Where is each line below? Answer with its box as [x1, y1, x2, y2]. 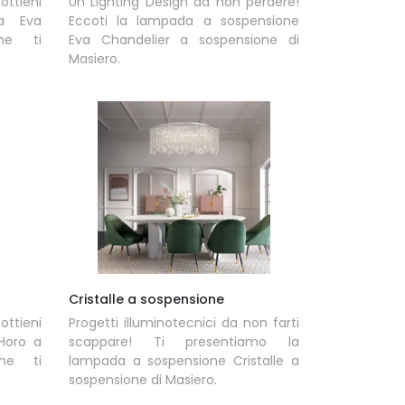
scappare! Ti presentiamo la [68, 332, 299, 351]
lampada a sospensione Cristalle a [68, 351, 299, 370]
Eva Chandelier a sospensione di [68, 31, 299, 50]
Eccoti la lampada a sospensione [68, 12, 299, 31]
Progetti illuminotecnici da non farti [68, 313, 299, 332]
